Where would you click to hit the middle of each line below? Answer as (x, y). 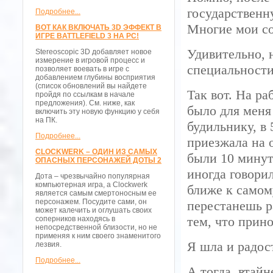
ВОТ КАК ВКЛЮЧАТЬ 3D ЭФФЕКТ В (98, 27)
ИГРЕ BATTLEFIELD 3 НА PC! (87, 36)
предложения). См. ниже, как (85, 103)
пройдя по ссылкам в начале (85, 94)
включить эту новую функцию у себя (97, 112)
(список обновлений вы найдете (91, 86)
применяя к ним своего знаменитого (98, 236)
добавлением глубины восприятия (95, 77)
